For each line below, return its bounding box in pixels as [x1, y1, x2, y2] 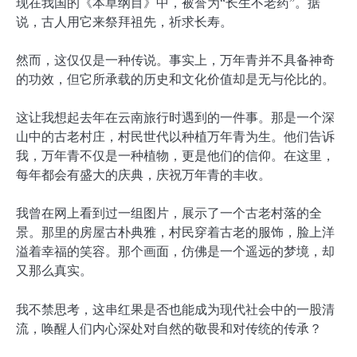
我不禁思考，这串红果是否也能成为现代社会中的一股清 [16, 302, 335, 316]
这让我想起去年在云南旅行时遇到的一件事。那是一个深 [16, 111, 335, 125]
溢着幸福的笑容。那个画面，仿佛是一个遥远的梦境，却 [16, 245, 335, 259]
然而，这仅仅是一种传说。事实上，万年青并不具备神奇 [16, 53, 335, 68]
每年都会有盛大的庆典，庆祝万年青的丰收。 [16, 168, 271, 182]
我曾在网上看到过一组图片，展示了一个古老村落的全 [16, 206, 322, 221]
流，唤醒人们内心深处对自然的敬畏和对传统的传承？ [16, 321, 322, 335]
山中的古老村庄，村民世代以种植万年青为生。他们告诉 [16, 130, 335, 144]
